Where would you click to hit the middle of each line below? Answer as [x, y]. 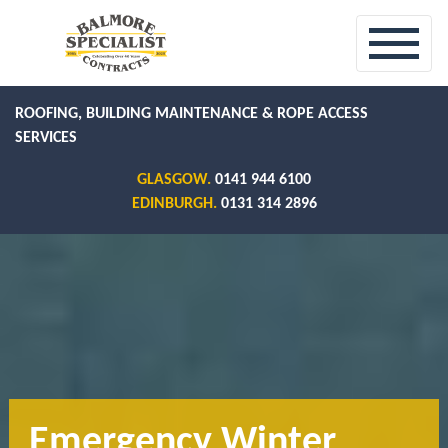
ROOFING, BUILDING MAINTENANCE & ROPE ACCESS [191, 114]
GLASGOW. [176, 180]
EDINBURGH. [176, 204]
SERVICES [46, 138]
